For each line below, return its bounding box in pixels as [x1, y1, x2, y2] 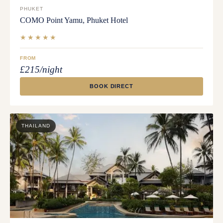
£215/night [20, 64, 62, 75]
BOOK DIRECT [90, 83, 133, 90]
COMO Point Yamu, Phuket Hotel [20, 16, 128, 25]
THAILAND [21, 123, 50, 129]
